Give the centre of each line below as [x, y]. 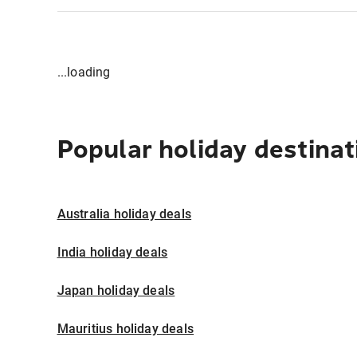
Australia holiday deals [124, 214]
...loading [84, 72]
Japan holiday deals [116, 291]
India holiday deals [112, 253]
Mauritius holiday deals [126, 329]
